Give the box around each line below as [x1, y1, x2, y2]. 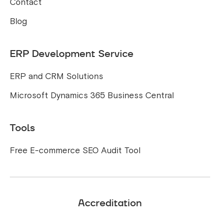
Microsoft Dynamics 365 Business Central [10, 90, 174, 101]
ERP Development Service [10, 47, 134, 60]
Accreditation [78, 196, 142, 210]
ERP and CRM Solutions [10, 71, 103, 82]
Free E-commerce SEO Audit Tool [10, 145, 140, 156]
